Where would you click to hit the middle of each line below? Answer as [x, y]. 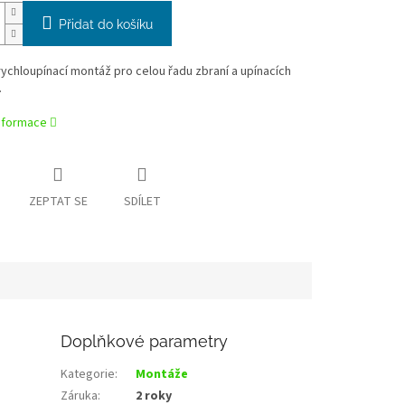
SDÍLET [142, 202]
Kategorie [88, 375]
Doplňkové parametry [145, 342]
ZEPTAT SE [58, 202]
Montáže [162, 375]
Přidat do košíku [105, 25]
